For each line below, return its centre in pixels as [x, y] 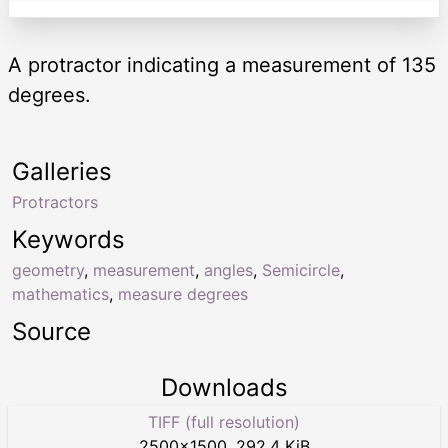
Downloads [224, 387]
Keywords [68, 239]
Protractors [55, 201]
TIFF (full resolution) [224, 421]
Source [51, 331]
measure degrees [183, 293]
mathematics [60, 293]
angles [228, 269]
